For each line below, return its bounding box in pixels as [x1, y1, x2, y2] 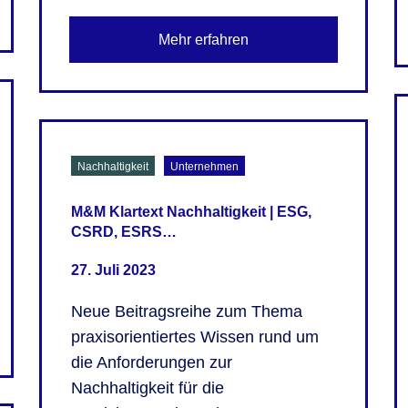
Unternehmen [170, 159, 240, 173]
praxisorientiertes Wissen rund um [71, 327, 320, 346]
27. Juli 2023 [71, 261, 157, 278]
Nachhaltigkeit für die [71, 378, 225, 397]
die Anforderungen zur [71, 352, 233, 372]
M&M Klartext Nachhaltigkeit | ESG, [71, 203, 312, 219]
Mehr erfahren [158, 31, 250, 47]
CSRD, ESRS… [71, 223, 178, 240]
